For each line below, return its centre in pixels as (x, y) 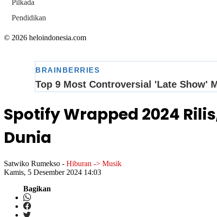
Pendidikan (29, 18)
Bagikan (37, 189)
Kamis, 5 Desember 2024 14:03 (53, 172)
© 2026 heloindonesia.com (45, 38)
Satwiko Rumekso (32, 164)
